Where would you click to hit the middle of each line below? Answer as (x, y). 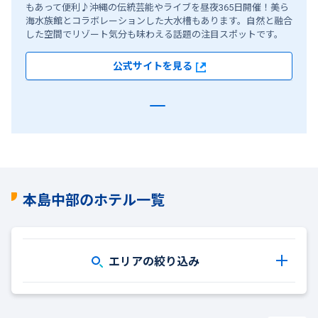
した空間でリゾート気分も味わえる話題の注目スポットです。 (154, 34)
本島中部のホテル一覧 (94, 199)
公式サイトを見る (152, 66)
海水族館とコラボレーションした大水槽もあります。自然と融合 (159, 21)
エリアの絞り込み (154, 260)
